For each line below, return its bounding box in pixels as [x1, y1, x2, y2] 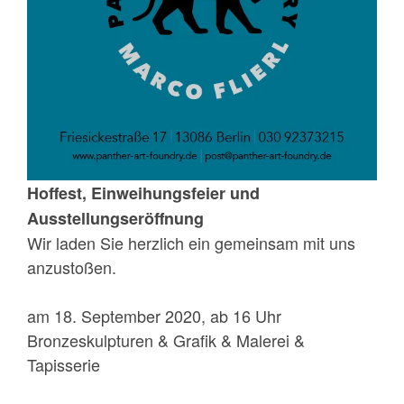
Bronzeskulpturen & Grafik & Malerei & [27, 327, 305, 352]
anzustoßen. [27, 254, 116, 279]
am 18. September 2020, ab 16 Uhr [27, 303, 281, 327]
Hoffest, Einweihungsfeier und [27, 180, 260, 205]
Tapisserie [27, 352, 100, 376]
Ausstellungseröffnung [27, 206, 204, 230]
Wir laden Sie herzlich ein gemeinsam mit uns [27, 230, 355, 254]
